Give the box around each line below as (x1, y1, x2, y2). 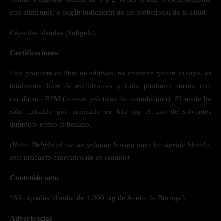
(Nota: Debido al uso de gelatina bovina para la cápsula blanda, (10, 141, 211, 148)
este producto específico (10, 153, 86, 161)
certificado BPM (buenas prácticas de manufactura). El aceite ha (10, 95, 211, 103)
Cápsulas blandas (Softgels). (10, 29, 97, 37)
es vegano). (94, 153, 131, 161)
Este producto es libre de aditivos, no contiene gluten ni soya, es (10, 69, 211, 77)
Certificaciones (10, 49, 58, 57)
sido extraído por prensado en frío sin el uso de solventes (10, 108, 211, 115)
